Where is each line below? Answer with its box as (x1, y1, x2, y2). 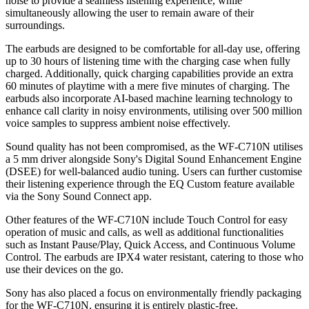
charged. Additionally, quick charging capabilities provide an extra (6, 68, 293, 80)
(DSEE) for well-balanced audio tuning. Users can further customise (6, 166, 302, 178)
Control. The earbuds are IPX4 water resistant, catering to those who (6, 251, 303, 263)
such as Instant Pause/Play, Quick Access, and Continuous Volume (6, 239, 295, 251)
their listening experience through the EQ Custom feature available (6, 178, 295, 190)
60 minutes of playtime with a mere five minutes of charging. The (6, 80, 290, 92)
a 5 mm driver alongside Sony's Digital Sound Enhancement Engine (6, 153, 301, 166)
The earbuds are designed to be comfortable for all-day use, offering (6, 43, 300, 55)
